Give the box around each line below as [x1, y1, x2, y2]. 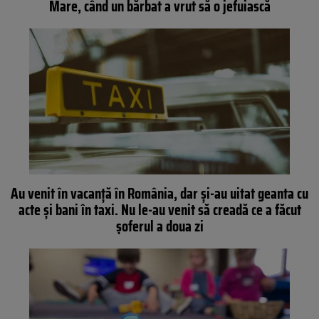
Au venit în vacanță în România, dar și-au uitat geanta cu [11, 182, 308, 206]
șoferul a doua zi [115, 214, 204, 239]
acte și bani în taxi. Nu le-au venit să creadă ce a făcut [18, 198, 301, 222]
